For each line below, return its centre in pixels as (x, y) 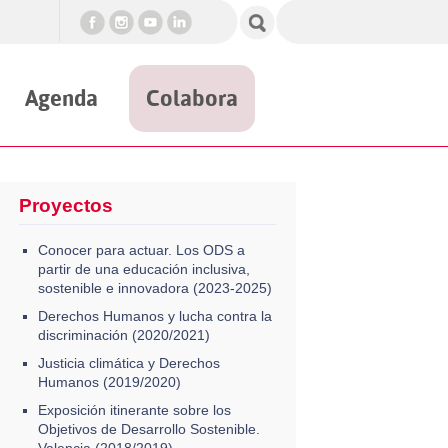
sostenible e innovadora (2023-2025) (154, 287)
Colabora (192, 97)
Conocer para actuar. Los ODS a (141, 249)
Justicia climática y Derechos (128, 362)
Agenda (61, 97)
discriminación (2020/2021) (123, 334)
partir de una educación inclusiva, (143, 268)
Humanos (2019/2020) (109, 381)
